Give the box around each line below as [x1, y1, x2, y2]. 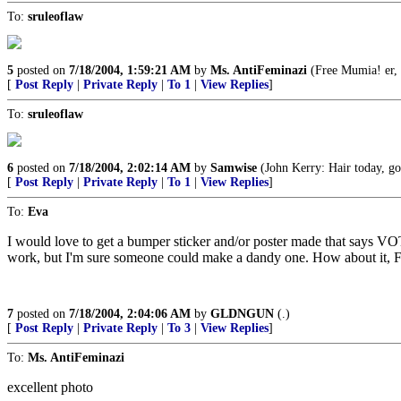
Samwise [210, 161, 257, 175]
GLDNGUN [210, 307, 274, 320]
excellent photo [7, 380, 93, 395]
